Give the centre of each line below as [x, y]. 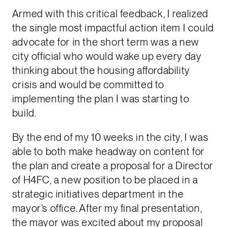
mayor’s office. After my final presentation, [107, 208]
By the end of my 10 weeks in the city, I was [110, 137]
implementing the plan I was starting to [101, 99]
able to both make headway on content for [108, 152]
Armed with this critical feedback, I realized [110, 13]
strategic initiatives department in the [98, 194]
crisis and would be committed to [88, 84]
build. [24, 113]
